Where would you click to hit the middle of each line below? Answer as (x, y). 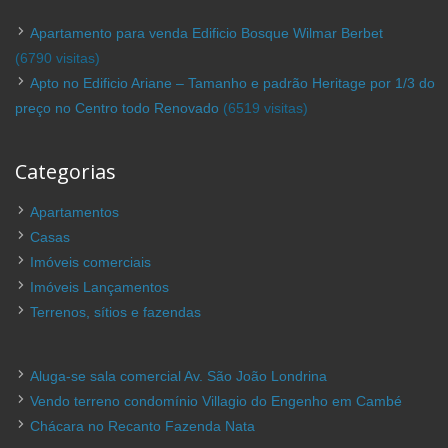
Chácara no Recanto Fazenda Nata (142, 425)
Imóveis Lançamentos (99, 286)
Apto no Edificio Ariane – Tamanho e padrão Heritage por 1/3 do (232, 82)
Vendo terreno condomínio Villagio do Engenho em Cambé (216, 400)
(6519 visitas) (263, 107)
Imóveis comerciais (90, 261)
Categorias (65, 171)
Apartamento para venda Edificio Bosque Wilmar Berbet (206, 32)
